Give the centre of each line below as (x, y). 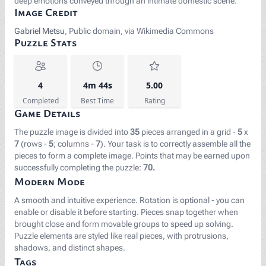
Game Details (47, 113)
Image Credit (46, 12)
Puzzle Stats (45, 42)
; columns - (75, 144)
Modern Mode (50, 181)
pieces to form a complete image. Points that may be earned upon (132, 156)
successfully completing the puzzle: (79, 167)
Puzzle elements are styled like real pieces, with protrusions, (121, 236)
